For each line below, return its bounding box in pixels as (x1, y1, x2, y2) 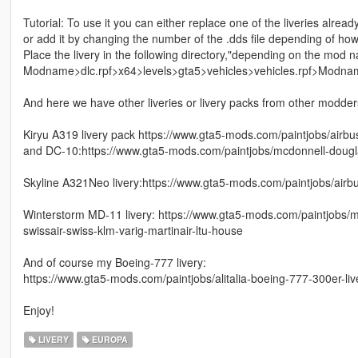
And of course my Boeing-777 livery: (22, 254, 206, 271)
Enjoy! (22, 302, 54, 319)
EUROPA (89, 333, 128, 346)
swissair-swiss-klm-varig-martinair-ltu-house (22, 222, 243, 239)
